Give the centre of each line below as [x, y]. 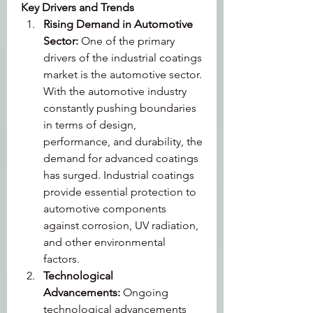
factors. [61, 259]
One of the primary [128, 41]
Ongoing [146, 292]
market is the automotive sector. [123, 74]
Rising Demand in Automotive [118, 24]
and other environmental [104, 242]
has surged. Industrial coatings [119, 175]
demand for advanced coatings [121, 158]
